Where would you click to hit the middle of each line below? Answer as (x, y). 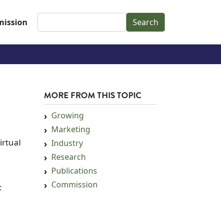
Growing (68, 116)
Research (69, 157)
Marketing (71, 129)
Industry (67, 143)
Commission (74, 185)
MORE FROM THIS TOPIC (93, 96)
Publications (74, 171)
